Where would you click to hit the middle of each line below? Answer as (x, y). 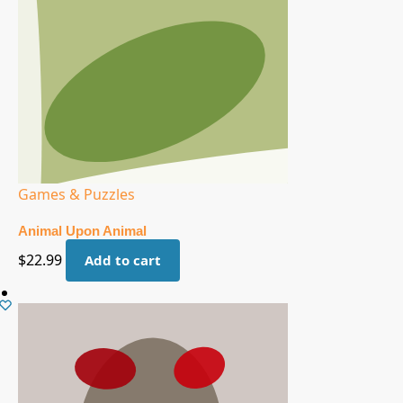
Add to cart (123, 260)
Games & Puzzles (76, 194)
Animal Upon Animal (82, 231)
